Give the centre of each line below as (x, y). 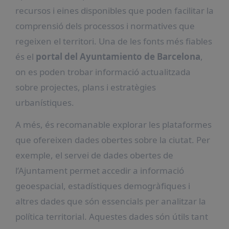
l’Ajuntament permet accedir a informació (99, 170)
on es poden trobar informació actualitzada (103, 72)
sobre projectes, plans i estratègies (85, 87)
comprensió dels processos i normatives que (105, 26)
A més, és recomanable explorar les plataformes (113, 124)
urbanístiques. (44, 102)
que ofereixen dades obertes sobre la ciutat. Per (112, 140)
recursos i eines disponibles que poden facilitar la (114, 10)
